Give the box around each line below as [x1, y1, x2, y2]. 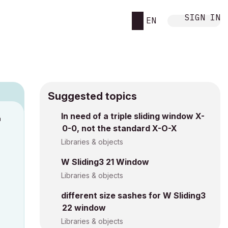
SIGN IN [185, 12, 220, 22]
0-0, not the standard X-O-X [62, 123, 177, 133]
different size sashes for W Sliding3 [61, 190, 206, 201]
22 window [62, 203, 106, 213]
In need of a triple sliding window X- [61, 111, 205, 121]
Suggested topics [48, 90, 137, 102]
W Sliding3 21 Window [61, 157, 149, 167]
